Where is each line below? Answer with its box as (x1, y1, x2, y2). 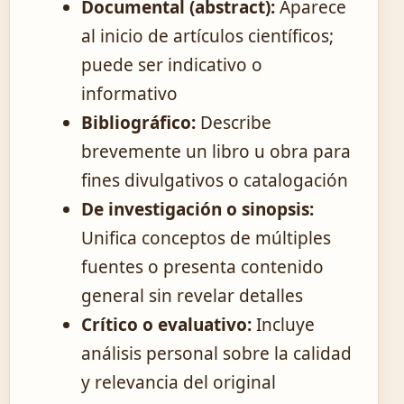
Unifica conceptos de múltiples (81, 225, 331, 250)
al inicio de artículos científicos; (81, 23, 334, 48)
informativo (81, 81, 178, 106)
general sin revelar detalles (81, 283, 303, 308)
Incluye (252, 312, 315, 336)
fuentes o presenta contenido (81, 254, 324, 279)
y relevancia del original (81, 370, 276, 394)
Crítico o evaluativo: (81, 312, 252, 336)
